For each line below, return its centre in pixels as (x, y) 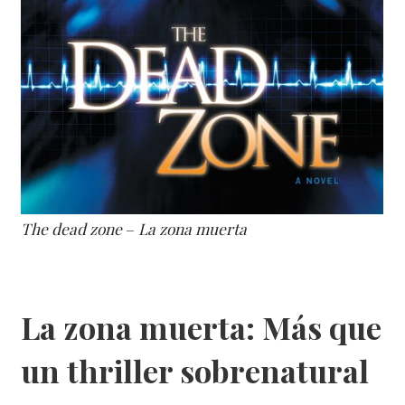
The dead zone (72, 228)
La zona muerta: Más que (202, 327)
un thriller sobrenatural (195, 370)
